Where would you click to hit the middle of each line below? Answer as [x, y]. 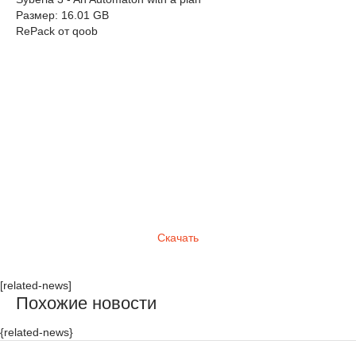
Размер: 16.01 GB [62, 15]
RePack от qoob [57, 31]
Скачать [178, 238]
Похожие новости [86, 303]
